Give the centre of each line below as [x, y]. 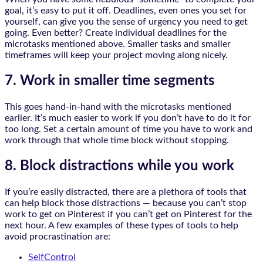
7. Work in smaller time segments [110, 81]
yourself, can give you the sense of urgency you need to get [126, 22]
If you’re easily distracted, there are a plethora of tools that [126, 192]
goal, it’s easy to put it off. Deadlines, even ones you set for [126, 11]
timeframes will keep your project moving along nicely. [116, 55]
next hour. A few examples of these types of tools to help [122, 225]
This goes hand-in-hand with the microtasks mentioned [118, 107]
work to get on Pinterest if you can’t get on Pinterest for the [128, 214]
